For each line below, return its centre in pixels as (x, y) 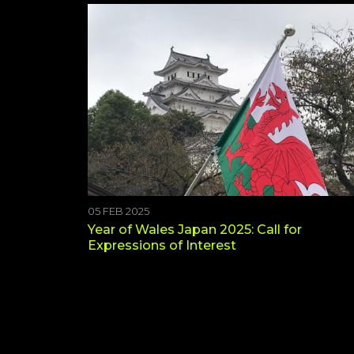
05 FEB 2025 (119, 211)
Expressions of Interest (162, 245)
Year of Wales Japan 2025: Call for (195, 229)
